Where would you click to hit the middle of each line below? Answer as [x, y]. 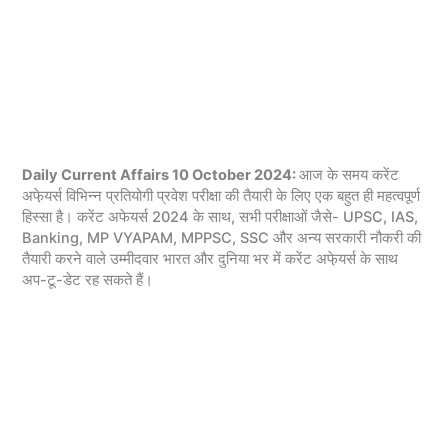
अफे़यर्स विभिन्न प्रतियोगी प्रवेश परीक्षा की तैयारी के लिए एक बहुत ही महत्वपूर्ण [221, 196]
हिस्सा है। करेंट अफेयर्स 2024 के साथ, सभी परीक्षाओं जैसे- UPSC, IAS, [220, 217]
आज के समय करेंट [349, 175]
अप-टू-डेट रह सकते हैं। [88, 280]
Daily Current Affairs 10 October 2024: [161, 175]
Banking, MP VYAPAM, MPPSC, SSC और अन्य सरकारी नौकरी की [222, 238]
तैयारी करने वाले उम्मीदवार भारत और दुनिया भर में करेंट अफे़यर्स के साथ [210, 259]
